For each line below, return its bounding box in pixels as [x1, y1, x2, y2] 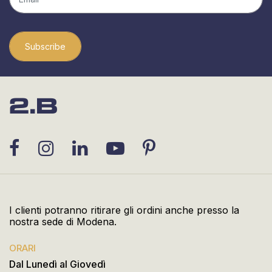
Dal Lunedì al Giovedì [9, 258, 106, 271]
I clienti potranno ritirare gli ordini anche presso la [9, 204, 239, 217]
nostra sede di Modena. [9, 216, 117, 228]
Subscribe [25, 41, 66, 52]
